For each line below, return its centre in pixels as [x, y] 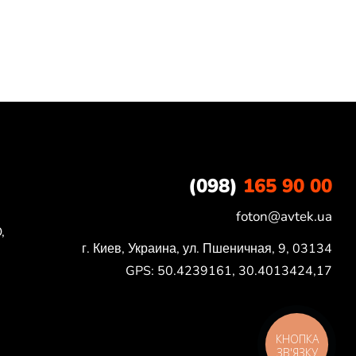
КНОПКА [298, 339]
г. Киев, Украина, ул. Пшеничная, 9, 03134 [207, 248]
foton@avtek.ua [284, 216]
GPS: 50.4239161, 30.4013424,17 [228, 271]
